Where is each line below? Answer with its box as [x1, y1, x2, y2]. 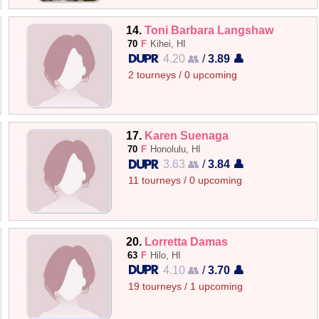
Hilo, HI [150, 249, 182, 261]
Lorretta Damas [145, 234, 229, 248]
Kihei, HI [150, 38, 187, 49]
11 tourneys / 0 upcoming [128, 175, 243, 187]
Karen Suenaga [145, 129, 229, 142]
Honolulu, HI [150, 144, 202, 155]
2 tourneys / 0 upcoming [128, 70, 238, 80]
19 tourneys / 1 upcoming [128, 281, 244, 292]
